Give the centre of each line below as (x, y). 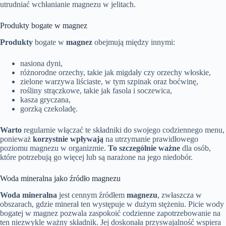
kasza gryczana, (45, 100)
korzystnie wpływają (68, 139)
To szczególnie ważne (144, 148)
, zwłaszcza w (180, 195)
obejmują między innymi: (134, 42)
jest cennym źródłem (92, 195)
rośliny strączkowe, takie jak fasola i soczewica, (96, 91)
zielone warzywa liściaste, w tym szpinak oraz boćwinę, (109, 82)
